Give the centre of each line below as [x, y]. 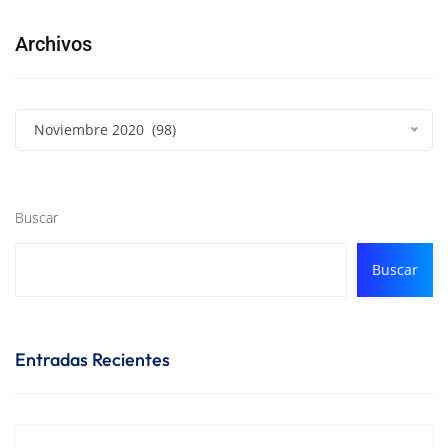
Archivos [53, 43]
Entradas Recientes [92, 359]
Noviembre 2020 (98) [105, 129]
